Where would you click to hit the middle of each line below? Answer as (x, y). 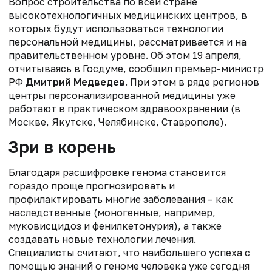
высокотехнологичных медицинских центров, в (128, 15)
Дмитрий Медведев (75, 82)
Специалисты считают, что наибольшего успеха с (129, 252)
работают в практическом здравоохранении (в (124, 108)
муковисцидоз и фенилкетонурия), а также (115, 226)
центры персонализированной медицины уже (122, 95)
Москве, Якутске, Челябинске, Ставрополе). (127, 122)
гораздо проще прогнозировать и (92, 185)
